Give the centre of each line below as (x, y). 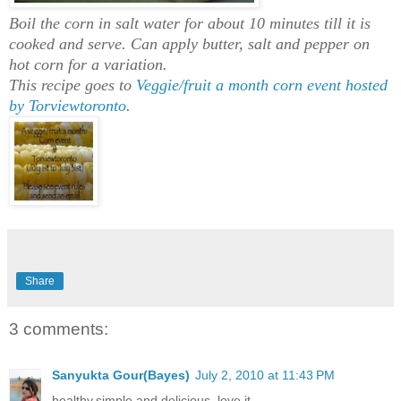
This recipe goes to (73, 85)
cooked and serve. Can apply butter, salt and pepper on (189, 43)
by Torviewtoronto (68, 105)
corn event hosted (330, 85)
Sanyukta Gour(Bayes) (121, 375)
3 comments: (59, 328)
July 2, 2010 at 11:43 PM (265, 375)
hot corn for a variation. (88, 64)
